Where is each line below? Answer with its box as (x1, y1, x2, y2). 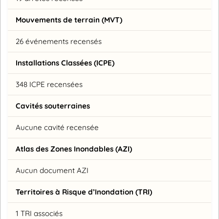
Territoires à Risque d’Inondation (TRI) (16, 187, 152, 197)
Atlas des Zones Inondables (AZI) (16, 144, 132, 153)
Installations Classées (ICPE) (16, 58, 114, 67)
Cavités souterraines (16, 101, 90, 110)
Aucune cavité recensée (16, 122, 99, 132)
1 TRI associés (16, 208, 63, 218)
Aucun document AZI (16, 165, 88, 175)
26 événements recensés (16, 36, 102, 46)
